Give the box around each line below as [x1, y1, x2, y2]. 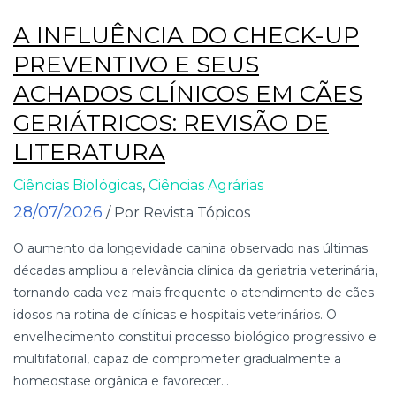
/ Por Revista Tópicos [106, 203, 250, 221]
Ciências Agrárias [148, 176, 263, 194]
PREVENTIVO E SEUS [13, 49, 259, 79]
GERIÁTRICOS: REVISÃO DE [13, 108, 329, 137]
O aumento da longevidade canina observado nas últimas [13, 240, 368, 256]
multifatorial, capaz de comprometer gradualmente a [13, 350, 341, 367]
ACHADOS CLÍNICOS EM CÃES [13, 79, 362, 108]
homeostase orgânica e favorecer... [13, 372, 229, 389]
